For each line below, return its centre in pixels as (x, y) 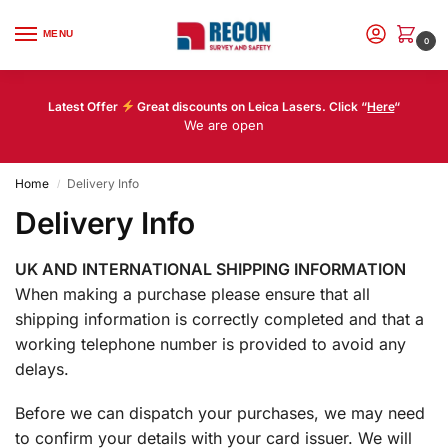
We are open (224, 125)
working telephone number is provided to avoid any (210, 344)
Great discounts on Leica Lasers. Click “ (251, 106)
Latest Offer (84, 106)
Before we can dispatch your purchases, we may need (220, 413)
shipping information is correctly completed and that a (219, 319)
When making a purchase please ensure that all (192, 294)
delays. (42, 369)
